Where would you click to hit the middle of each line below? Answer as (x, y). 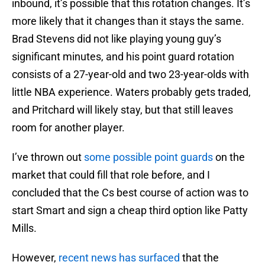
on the (229, 157)
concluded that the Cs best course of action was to (130, 193)
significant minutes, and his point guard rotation (123, 57)
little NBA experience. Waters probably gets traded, (131, 92)
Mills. (24, 228)
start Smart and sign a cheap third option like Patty (130, 211)
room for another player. (68, 128)
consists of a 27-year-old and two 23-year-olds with (130, 75)
